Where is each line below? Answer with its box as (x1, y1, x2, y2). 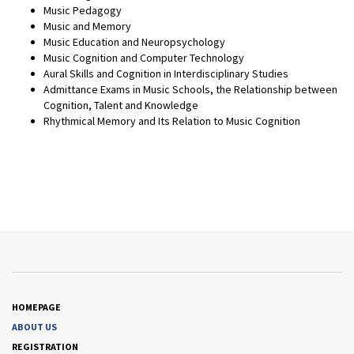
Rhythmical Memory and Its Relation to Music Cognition (43, 114, 300, 129)
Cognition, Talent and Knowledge (43, 98, 198, 113)
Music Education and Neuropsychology (43, 35, 225, 50)
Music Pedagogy (43, 3, 122, 18)
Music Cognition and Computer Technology (43, 51, 244, 66)
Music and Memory (43, 19, 131, 34)
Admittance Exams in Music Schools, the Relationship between (43, 82, 337, 97)
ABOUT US (12, 321, 57, 333)
